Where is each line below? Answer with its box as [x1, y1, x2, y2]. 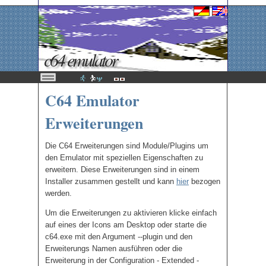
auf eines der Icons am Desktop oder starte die [45, 220, 207, 229]
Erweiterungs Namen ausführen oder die [45, 244, 182, 253]
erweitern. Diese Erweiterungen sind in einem [45, 165, 199, 174]
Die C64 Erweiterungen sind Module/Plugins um [45, 141, 208, 150]
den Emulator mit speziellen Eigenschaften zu [45, 153, 203, 162]
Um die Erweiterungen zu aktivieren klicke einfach [45, 208, 217, 217]
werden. [45, 189, 72, 198]
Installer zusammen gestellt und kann [45, 177, 176, 186]
